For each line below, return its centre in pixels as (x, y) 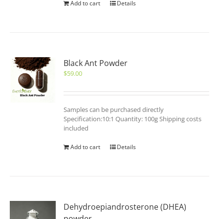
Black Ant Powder (96, 63)
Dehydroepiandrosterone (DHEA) (125, 207)
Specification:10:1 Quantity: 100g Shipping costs (133, 119)
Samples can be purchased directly (114, 109)
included (76, 128)
